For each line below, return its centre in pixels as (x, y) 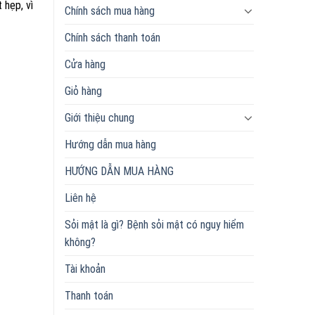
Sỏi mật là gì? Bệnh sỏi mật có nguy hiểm (154, 224)
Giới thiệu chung (99, 117)
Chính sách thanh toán (112, 37)
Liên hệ (81, 198)
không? (80, 242)
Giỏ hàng (83, 91)
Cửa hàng (85, 64)
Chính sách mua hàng (110, 11)
